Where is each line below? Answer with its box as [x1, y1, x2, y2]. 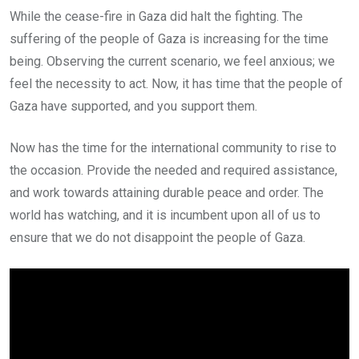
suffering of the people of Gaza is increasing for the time [10, 31, 329, 46]
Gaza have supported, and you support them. [10, 99, 257, 114]
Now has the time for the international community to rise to [10, 140, 337, 155]
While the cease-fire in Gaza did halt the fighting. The [10, 9, 303, 24]
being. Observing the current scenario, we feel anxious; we [10, 54, 335, 69]
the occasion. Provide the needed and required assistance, [10, 163, 337, 178]
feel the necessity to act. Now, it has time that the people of [10, 76, 343, 91]
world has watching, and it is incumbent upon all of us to [10, 208, 321, 223]
